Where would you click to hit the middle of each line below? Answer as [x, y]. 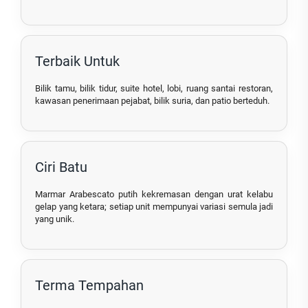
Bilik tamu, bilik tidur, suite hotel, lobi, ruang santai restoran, [154, 89]
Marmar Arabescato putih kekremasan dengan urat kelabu [154, 195]
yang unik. [55, 219]
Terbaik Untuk [77, 62]
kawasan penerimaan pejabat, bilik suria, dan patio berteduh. [152, 101]
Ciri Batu [61, 167]
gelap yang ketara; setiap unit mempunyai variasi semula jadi [154, 207]
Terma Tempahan [89, 286]
